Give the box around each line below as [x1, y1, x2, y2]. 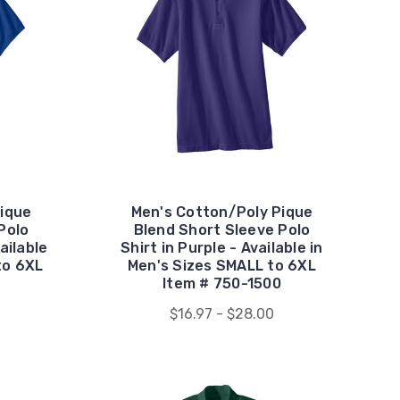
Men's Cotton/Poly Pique [130, 203, 313, 221]
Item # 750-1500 [162, 274, 281, 292]
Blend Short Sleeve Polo [133, 221, 311, 238]
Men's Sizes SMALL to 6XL [127, 256, 316, 274]
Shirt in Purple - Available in [121, 238, 323, 256]
